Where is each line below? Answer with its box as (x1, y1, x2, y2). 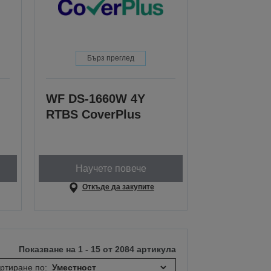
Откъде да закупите (82, 183, 154, 192)
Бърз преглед (87, 54, 135, 63)
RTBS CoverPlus (46, 108, 142, 122)
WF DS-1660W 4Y (46, 92, 146, 106)
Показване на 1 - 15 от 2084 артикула (19, 244, 177, 255)
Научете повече (75, 163, 146, 174)
